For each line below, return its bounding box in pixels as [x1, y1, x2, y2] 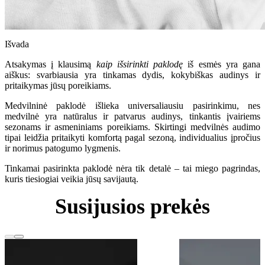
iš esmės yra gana [183, 59, 261, 69]
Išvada [5, 38, 29, 49]
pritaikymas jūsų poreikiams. [5, 80, 111, 91]
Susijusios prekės [55, 194, 210, 218]
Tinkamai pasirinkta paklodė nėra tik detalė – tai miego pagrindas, [5, 163, 260, 173]
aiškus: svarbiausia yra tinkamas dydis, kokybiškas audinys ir [5, 69, 260, 80]
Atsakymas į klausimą [5, 59, 96, 69]
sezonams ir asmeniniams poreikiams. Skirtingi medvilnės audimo [5, 121, 260, 132]
